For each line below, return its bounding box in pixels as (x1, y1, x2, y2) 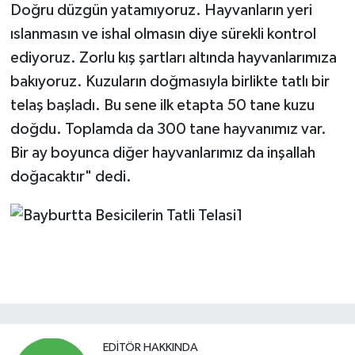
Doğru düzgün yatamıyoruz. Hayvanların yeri (10, 2, 312, 19)
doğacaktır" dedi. (10, 169, 132, 185)
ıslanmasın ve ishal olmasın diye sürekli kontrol (10, 26, 316, 43)
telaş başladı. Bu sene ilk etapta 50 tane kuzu (10, 97, 315, 114)
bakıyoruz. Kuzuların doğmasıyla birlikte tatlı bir (10, 74, 330, 90)
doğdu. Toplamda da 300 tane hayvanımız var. (10, 121, 326, 138)
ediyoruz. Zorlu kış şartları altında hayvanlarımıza (10, 50, 337, 67)
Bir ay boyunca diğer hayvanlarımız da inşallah (10, 145, 315, 162)
